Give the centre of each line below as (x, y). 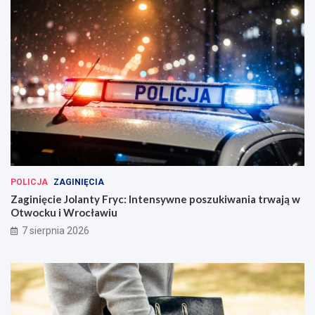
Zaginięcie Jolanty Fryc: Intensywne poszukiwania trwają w (155, 199)
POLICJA (29, 182)
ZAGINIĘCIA (79, 182)
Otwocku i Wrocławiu (64, 212)
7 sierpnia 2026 (56, 230)
